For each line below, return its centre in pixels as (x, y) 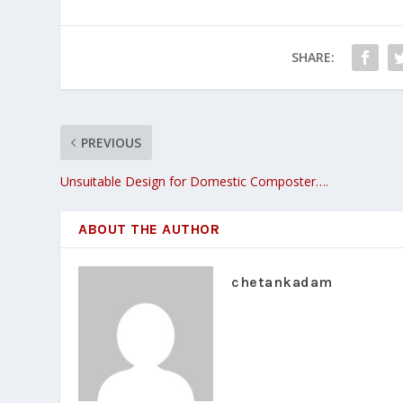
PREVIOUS (112, 142)
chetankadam (282, 282)
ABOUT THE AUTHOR (149, 228)
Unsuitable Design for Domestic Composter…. (195, 181)
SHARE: (313, 57)
